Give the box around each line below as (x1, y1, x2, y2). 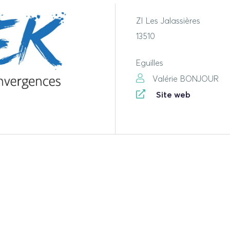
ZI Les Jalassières (136, 17, 200, 25)
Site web (156, 90, 190, 99)
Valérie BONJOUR (152, 74, 219, 83)
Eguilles (136, 59, 163, 67)
